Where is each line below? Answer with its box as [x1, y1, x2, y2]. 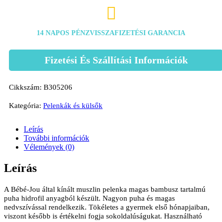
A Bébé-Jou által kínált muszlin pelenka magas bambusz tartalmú [4, 185, 206, 194]
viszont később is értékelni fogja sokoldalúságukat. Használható [4, 212, 202, 221]
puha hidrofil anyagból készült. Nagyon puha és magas [4, 194, 175, 203]
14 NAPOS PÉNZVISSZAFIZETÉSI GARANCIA [37, 29, 185, 37]
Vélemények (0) [24, 143, 74, 152]
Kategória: [9, 102, 43, 110]
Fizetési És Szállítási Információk [44, 55, 188, 66]
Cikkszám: [9, 83, 44, 92]
